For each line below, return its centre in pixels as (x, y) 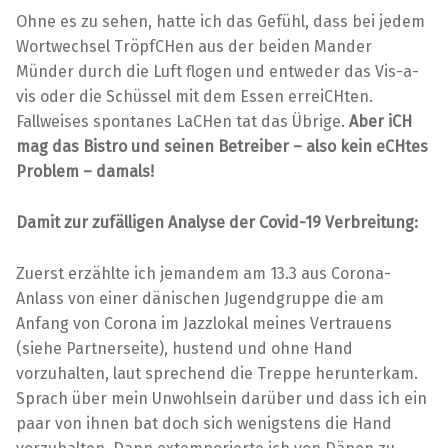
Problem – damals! (85, 171)
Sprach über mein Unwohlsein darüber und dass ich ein (221, 398)
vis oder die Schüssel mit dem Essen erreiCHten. (194, 96)
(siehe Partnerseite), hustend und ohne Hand (184, 348)
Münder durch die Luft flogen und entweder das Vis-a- (217, 71)
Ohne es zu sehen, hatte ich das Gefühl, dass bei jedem (220, 21)
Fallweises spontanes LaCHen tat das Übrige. (182, 121)
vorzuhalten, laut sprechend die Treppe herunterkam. (217, 373)
